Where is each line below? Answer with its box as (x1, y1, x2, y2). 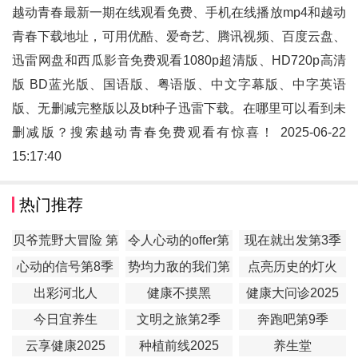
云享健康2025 (25, 339, 105, 353)
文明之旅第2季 (137, 312, 221, 327)
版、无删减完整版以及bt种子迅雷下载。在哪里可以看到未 (12, 101, 346, 116)
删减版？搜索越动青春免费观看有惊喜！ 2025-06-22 (12, 125, 346, 140)
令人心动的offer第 (128, 233, 230, 248)
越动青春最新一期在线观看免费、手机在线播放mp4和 (12, 6, 320, 20)
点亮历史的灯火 (248, 260, 338, 274)
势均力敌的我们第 (127, 260, 230, 274)
